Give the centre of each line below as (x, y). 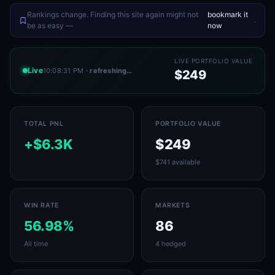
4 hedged (171, 244)
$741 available (178, 162)
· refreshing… (109, 70)
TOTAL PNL (44, 124)
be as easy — (50, 25)
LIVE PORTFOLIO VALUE (213, 61)
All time (36, 244)
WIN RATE (41, 205)
